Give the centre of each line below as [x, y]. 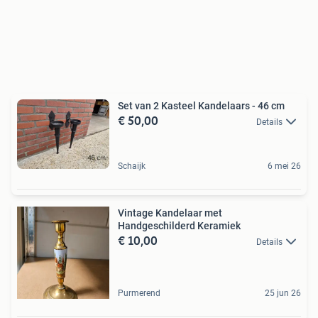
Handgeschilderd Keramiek [179, 225]
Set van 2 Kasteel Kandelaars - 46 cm [201, 106]
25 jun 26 [283, 293]
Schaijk [132, 166]
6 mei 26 [284, 166]
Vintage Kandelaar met [170, 213]
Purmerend [139, 293]
